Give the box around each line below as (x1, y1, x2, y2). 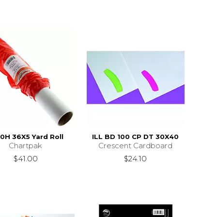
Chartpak (9, 140, 43, 150)
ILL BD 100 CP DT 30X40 (92, 132, 179, 140)
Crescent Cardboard (98, 140, 173, 150)
